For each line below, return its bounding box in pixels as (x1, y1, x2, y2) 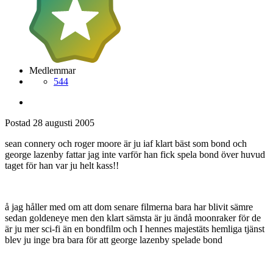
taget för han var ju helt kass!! (5, 160, 119, 171)
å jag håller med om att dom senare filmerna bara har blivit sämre (5, 201, 253, 212)
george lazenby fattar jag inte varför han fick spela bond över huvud (5, 149, 265, 160)
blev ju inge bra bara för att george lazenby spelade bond (5, 234, 222, 245)
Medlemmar (29, 65, 76, 76)
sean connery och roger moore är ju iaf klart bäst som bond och (5, 138, 247, 149)
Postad (5, 117, 33, 128)
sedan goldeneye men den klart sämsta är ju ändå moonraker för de (5, 212, 261, 223)
